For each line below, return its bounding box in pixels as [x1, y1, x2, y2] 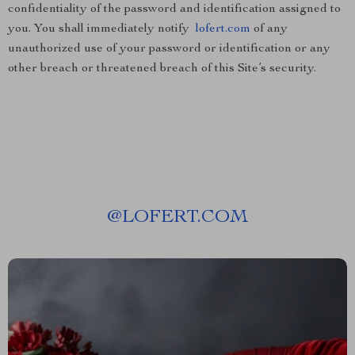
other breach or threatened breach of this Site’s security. [8, 63, 316, 75]
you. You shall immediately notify [8, 23, 196, 36]
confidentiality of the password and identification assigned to [8, 3, 341, 16]
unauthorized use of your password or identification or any [8, 43, 330, 55]
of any [250, 23, 288, 36]
